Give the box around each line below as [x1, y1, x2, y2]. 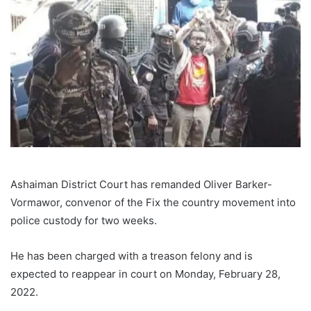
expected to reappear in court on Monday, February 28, [10, 267, 280, 280]
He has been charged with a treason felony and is [10, 249, 253, 262]
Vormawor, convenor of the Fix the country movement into [10, 195, 296, 209]
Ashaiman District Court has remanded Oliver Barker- [10, 177, 272, 191]
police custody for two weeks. [10, 213, 157, 227]
